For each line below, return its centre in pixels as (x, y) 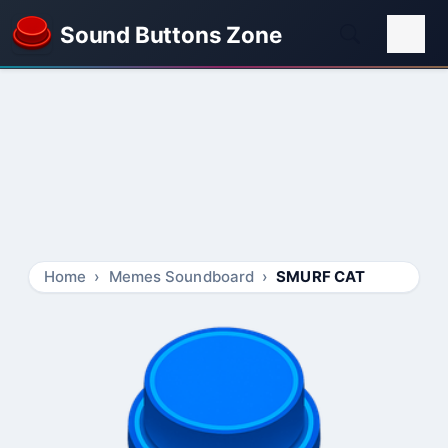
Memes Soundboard (181, 276)
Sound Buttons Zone (171, 34)
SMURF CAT (321, 276)
